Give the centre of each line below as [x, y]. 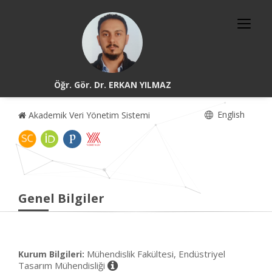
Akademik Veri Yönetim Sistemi [88, 115]
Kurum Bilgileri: [51, 254]
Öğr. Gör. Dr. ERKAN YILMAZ [112, 85]
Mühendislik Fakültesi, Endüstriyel [156, 254]
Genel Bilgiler [61, 198]
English [230, 114]
